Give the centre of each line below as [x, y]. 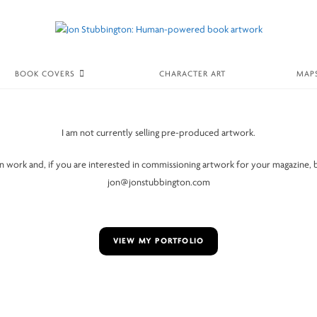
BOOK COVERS [45, 75]
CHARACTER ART [192, 75]
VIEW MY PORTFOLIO [158, 242]
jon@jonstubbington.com [158, 183]
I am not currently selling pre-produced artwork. [158, 134]
